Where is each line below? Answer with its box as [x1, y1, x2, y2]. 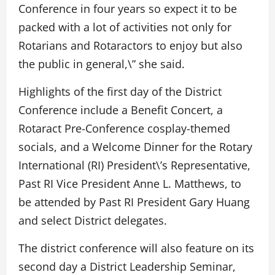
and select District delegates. [18, 213, 167, 228]
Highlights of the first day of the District [18, 84, 222, 99]
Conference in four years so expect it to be [18, 1, 237, 17]
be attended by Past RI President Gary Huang [18, 195, 250, 210]
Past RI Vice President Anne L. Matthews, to [18, 176, 241, 192]
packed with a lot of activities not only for [18, 20, 231, 35]
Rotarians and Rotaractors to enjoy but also [18, 38, 242, 53]
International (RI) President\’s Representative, [18, 158, 250, 173]
